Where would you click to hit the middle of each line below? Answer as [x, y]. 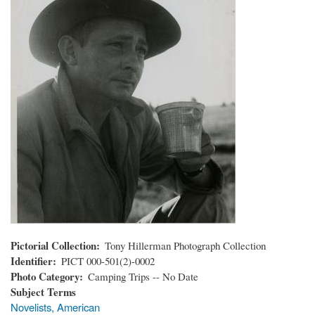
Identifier [32, 261]
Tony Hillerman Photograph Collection [186, 245]
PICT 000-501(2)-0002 [108, 261]
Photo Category [45, 276]
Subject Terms [43, 291]
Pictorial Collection [53, 245]
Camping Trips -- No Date [143, 276]
